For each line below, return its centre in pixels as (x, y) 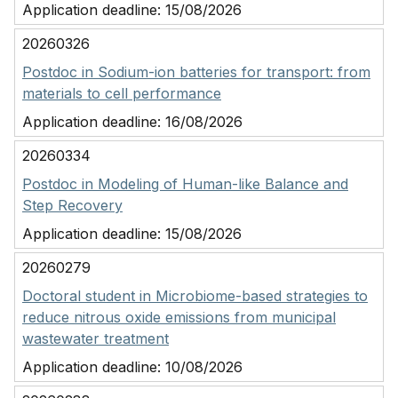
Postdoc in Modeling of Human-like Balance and (185, 184)
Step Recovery (72, 205)
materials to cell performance (122, 93)
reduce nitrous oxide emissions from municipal (179, 317)
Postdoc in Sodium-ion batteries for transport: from (196, 72)
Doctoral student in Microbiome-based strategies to (195, 296)
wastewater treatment (96, 338)
